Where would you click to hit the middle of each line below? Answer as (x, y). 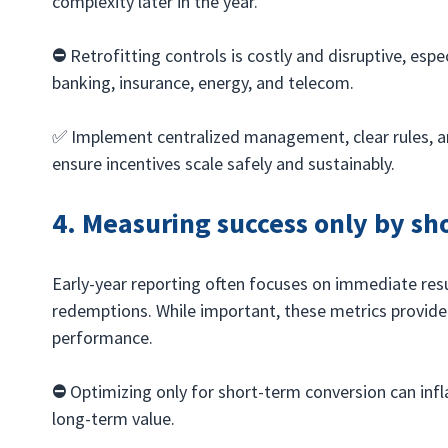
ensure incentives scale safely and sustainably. (224, 163)
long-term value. (114, 418)
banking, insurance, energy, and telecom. (203, 82)
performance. (103, 337)
